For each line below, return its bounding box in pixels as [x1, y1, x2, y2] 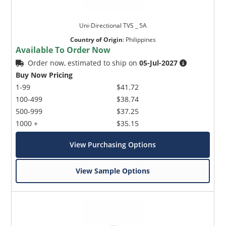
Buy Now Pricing [16, 70, 73, 80]
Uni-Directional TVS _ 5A [79, 21, 147, 30]
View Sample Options [76, 166, 150, 176]
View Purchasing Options [70, 140, 156, 150]
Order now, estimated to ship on [28, 58, 140, 68]
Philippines [125, 35, 156, 44]
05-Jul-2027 [139, 58, 178, 68]
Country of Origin [70, 35, 123, 44]
